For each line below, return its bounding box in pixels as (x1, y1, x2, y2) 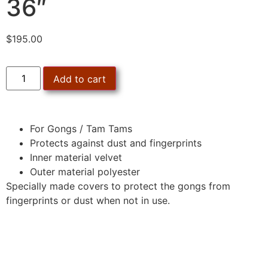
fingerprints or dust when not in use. (6, 194, 170, 207)
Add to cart (53, 73, 106, 86)
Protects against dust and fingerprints (30, 137, 202, 150)
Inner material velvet (30, 151, 122, 164)
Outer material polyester (30, 166, 140, 178)
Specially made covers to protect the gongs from (6, 180, 230, 193)
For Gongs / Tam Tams (30, 123, 132, 135)
